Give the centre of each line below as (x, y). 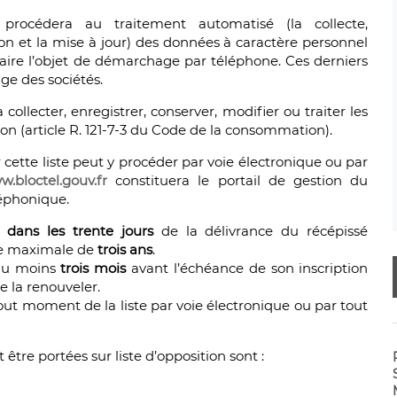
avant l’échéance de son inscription (247, 269)
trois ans (125, 250)
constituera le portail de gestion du (237, 181)
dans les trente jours (80, 231)
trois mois (93, 269)
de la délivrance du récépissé (261, 231)
